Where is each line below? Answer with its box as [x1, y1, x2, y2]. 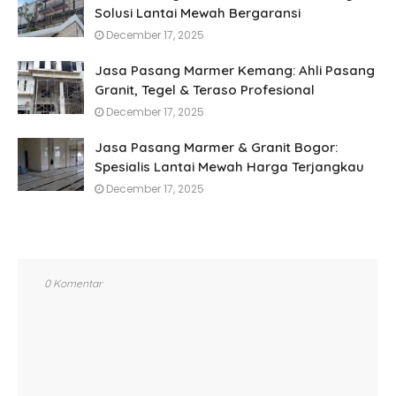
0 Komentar [44, 277, 103, 290]
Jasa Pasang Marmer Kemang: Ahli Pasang [95, 62, 375, 79]
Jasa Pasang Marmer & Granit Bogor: [95, 139, 338, 156]
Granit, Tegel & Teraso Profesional [95, 81, 315, 98]
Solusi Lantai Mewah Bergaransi [95, 4, 301, 21]
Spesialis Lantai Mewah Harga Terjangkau [95, 158, 364, 175]
